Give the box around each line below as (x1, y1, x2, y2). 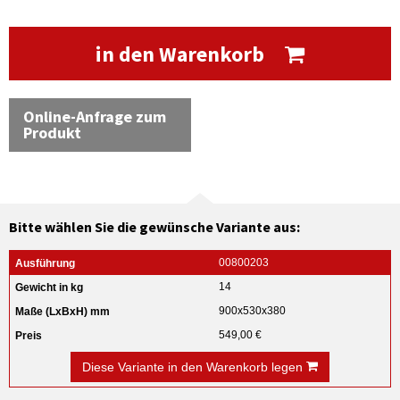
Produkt (23, 122, 81, 143)
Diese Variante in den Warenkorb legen (82, 360, 306, 374)
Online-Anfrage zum (23, 106, 166, 127)
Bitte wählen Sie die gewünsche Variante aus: (9, 218, 300, 236)
